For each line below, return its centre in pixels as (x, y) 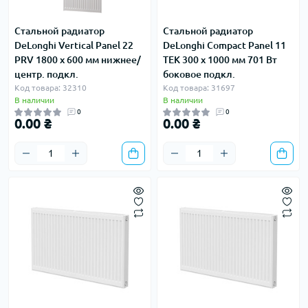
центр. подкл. (46, 74)
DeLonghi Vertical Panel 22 (74, 45)
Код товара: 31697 (199, 88)
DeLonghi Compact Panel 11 (224, 45)
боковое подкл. (199, 74)
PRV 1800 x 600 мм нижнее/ (78, 60)
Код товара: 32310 (51, 88)
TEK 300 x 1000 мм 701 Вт (220, 60)
